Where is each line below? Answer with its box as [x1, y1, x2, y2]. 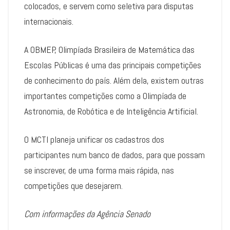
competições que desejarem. [24, 180, 123, 192]
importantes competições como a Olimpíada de [24, 90, 186, 102]
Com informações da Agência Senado [24, 208, 150, 220]
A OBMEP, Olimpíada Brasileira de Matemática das [24, 44, 195, 56]
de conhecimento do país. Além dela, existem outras [24, 74, 204, 87]
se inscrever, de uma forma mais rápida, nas [24, 164, 174, 177]
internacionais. [24, 15, 73, 28]
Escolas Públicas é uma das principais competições [24, 59, 201, 71]
